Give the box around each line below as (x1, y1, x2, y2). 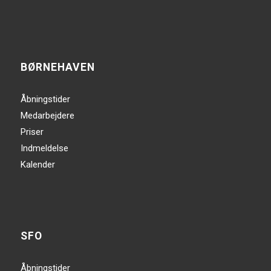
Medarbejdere (20, 109, 74, 121)
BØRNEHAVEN (20, 60, 95, 73)
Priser (20, 126, 44, 137)
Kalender (20, 158, 55, 170)
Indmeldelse (20, 142, 68, 154)
